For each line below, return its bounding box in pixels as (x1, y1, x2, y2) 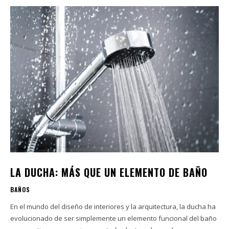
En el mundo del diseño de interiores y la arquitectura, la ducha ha (10, 201, 216, 211)
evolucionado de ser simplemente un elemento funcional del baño (10, 213, 217, 223)
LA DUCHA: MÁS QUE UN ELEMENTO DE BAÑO (10, 164, 208, 180)
